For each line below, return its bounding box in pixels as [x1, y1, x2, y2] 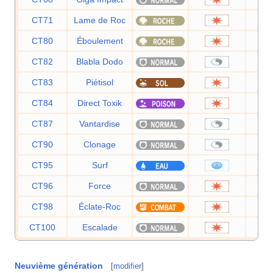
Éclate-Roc [79, 201, 121, 211]
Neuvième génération [15, 261, 103, 271]
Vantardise [79, 118, 120, 129]
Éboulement [76, 35, 123, 46]
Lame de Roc [74, 15, 126, 25]
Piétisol [86, 77, 113, 87]
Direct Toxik [77, 97, 122, 108]
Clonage [83, 139, 116, 149]
